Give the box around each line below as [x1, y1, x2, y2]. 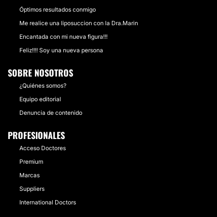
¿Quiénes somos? [19, 82, 66, 89]
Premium [19, 158, 43, 165]
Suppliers [19, 185, 45, 192]
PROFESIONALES [8, 129, 65, 141]
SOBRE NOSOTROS [8, 66, 73, 79]
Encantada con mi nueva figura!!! [19, 33, 108, 40]
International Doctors [19, 199, 76, 206]
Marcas [19, 171, 40, 179]
